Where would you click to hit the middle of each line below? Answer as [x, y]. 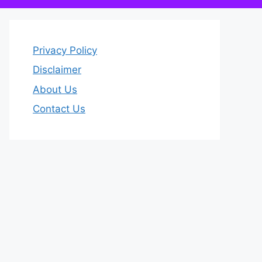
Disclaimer [57, 70]
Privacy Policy [65, 50]
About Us [55, 89]
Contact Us [59, 109]
